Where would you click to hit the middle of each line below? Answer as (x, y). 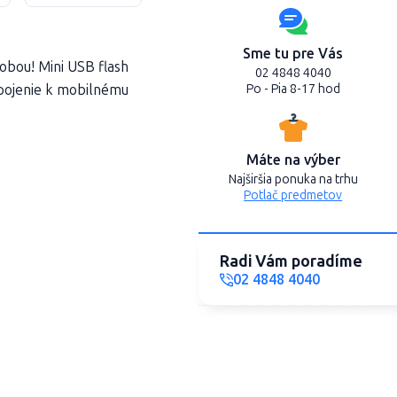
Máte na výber (293, 160)
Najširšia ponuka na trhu (293, 179)
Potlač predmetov (293, 195)
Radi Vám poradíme (291, 261)
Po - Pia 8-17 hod (293, 89)
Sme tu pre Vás (293, 54)
